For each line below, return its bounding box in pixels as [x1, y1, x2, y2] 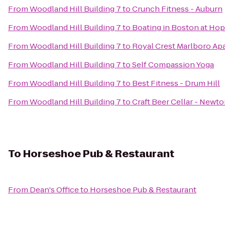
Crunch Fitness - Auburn [132, 4, 222, 14]
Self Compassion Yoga [132, 59, 214, 70]
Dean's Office [30, 184, 79, 195]
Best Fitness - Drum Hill [132, 78, 220, 88]
